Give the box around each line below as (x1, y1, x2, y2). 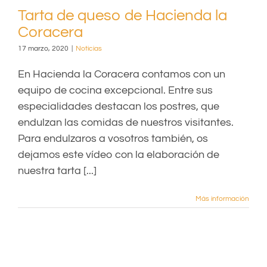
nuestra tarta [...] (18, 165, 97, 176)
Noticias (76, 45, 102, 52)
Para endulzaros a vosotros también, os (18, 133, 208, 144)
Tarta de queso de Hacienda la (18, 8, 227, 23)
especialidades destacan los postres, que (18, 101, 219, 112)
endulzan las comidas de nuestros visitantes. (18, 117, 234, 128)
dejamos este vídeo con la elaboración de (18, 149, 219, 160)
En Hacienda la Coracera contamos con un (18, 69, 225, 80)
